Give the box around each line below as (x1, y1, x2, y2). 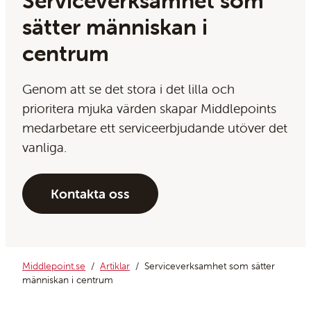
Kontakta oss (51, 185, 130, 203)
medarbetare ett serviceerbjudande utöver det (22, 119, 287, 137)
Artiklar (100, 260, 130, 273)
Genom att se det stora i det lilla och (22, 81, 235, 98)
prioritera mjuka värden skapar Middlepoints (22, 100, 276, 117)
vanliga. (22, 139, 67, 156)
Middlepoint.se (22, 260, 85, 273)
